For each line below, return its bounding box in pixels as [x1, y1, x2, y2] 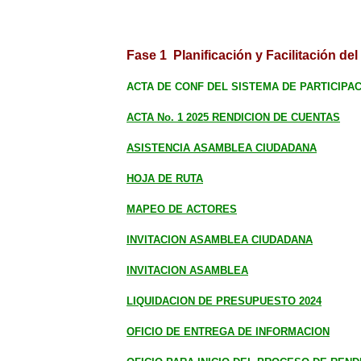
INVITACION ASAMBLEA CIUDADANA [127, 234, 313, 246]
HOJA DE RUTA [127, 172, 203, 185]
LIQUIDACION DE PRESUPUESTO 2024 [127, 295, 322, 307]
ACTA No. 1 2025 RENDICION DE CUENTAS [127, 111, 340, 123]
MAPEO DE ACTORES [127, 203, 237, 215]
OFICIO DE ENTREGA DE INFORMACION [127, 326, 330, 338]
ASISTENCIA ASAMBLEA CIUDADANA [127, 142, 317, 154]
